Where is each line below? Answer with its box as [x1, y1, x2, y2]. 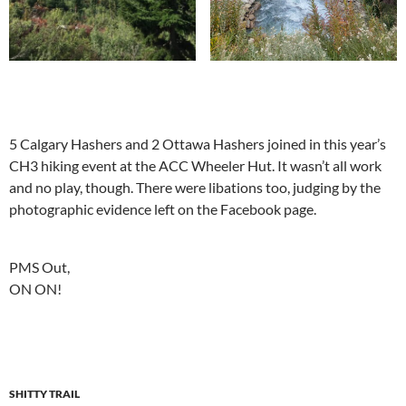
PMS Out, [9, 258, 70, 276]
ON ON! [9, 280, 62, 298]
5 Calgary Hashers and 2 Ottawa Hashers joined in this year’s [9, 135, 386, 153]
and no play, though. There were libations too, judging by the [9, 179, 381, 197]
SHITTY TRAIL [9, 387, 80, 401]
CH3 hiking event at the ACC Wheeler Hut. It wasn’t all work [9, 157, 382, 175]
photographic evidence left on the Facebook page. [9, 200, 316, 218]
